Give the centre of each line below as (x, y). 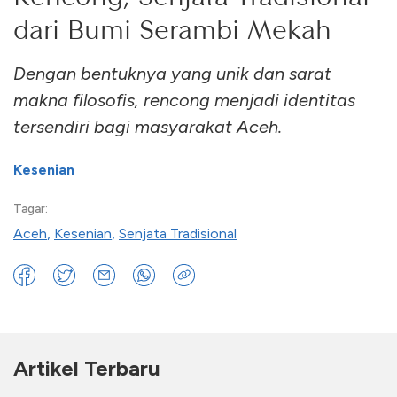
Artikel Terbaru (87, 368)
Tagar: (31, 208)
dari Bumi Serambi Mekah (172, 29)
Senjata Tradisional (178, 233)
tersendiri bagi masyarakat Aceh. (148, 126)
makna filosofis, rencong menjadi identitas (184, 100)
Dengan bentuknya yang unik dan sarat (172, 73)
